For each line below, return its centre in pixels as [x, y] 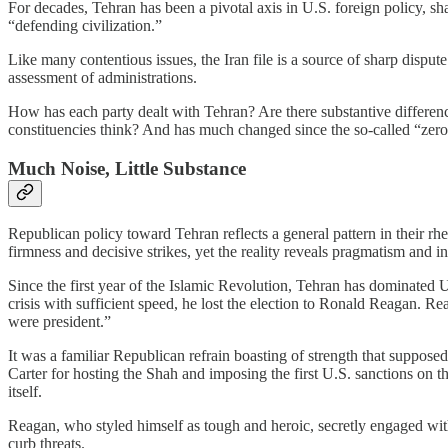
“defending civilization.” [85, 25]
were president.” [59, 322]
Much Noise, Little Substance [127, 168]
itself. [25, 392]
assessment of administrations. [102, 77]
